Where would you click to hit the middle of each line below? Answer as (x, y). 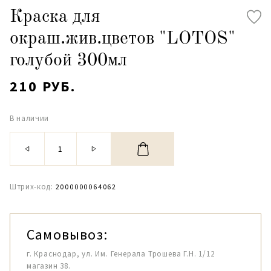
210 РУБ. (43, 86)
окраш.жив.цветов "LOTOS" (122, 39)
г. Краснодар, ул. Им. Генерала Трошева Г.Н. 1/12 (121, 254)
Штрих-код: (31, 187)
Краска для (55, 17)
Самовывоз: (67, 234)
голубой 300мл (68, 60)
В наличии (29, 118)
